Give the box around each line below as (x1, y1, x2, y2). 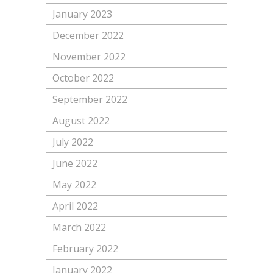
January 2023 (52, 7, 112, 21)
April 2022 (52, 199, 98, 213)
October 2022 (52, 71, 114, 85)
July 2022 (52, 135, 93, 149)
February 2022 (52, 242, 118, 256)
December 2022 (52, 29, 124, 43)
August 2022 (52, 114, 110, 128)
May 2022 (52, 178, 96, 192)
